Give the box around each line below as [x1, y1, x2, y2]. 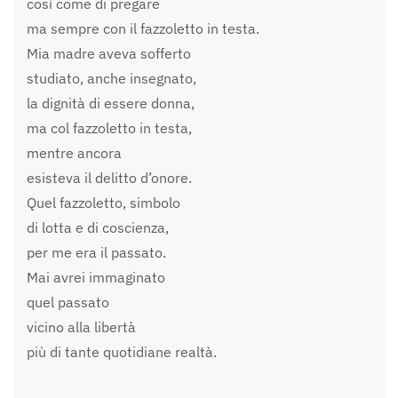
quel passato [27, 292, 109, 311]
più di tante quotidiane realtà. [27, 342, 217, 361]
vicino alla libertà [27, 317, 136, 336]
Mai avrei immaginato [27, 267, 165, 286]
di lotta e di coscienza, [27, 218, 169, 236]
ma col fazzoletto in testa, [27, 118, 192, 137]
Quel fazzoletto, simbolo [27, 193, 180, 211]
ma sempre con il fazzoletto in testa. [27, 19, 259, 37]
